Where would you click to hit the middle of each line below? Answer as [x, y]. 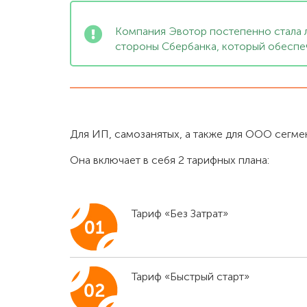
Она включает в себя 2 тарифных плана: [170, 160]
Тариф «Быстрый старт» [191, 277]
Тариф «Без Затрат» [180, 214]
